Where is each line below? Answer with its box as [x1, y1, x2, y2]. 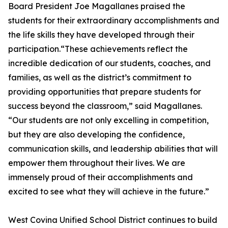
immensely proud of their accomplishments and [8, 172, 193, 183]
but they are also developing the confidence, [8, 129, 185, 140]
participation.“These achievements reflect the [8, 44, 188, 54]
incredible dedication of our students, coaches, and [8, 58, 211, 69]
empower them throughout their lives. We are [8, 158, 185, 168]
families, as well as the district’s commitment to [8, 72, 191, 83]
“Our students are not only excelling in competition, [8, 115, 209, 126]
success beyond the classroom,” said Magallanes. [8, 101, 202, 111]
